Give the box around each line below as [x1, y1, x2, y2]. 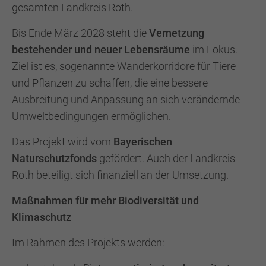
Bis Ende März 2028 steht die [12, 27, 149, 40]
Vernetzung [149, 27, 204, 40]
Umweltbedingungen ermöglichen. [12, 110, 171, 123]
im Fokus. [190, 43, 237, 56]
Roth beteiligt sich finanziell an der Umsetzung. [12, 169, 229, 182]
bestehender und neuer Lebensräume [12, 43, 190, 56]
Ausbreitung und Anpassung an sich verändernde [12, 93, 240, 106]
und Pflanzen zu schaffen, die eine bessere [12, 77, 208, 90]
